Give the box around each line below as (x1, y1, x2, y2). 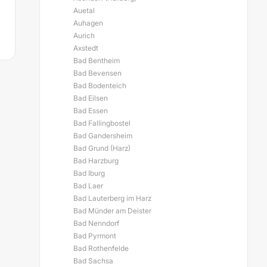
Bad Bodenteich (73, 81, 126, 90)
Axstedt (73, 44, 98, 52)
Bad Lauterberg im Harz (73, 194, 151, 203)
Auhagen (73, 18, 103, 27)
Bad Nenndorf (73, 219, 119, 228)
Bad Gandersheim (73, 131, 132, 140)
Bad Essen (73, 106, 108, 115)
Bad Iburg (73, 169, 105, 178)
